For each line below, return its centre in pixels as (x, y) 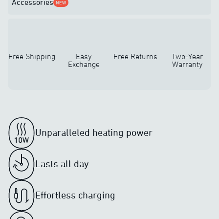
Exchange (84, 64)
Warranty (187, 64)
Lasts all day (62, 164)
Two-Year (187, 56)
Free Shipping (32, 56)
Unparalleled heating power (94, 132)
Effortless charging (75, 195)
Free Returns (135, 56)
